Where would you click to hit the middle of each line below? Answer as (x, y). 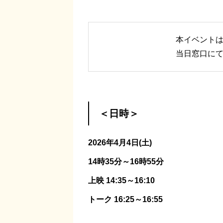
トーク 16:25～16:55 (125, 199)
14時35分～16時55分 (126, 161)
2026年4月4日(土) (120, 142)
